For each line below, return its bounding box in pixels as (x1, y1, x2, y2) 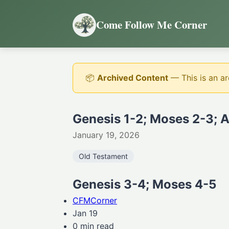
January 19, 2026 (73, 130, 140, 140)
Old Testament (79, 152, 128, 161)
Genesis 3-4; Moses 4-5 (73, 177, 216, 192)
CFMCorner (73, 195, 117, 205)
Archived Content (97, 73, 168, 83)
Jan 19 (73, 208, 98, 218)
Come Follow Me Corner (96, 17, 207, 32)
